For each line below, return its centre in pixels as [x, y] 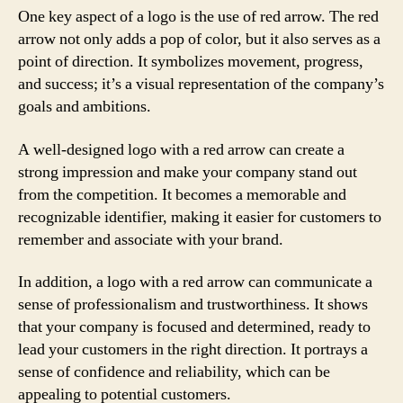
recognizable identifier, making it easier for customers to [200, 217]
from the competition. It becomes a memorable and [182, 194]
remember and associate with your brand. [151, 239]
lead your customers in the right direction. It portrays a [193, 349]
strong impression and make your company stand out [188, 172]
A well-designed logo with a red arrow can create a [181, 149]
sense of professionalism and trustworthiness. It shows [193, 304]
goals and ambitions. [85, 107]
